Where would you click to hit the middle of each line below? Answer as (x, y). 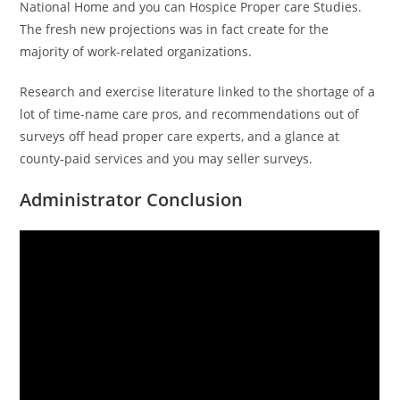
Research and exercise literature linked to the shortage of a (198, 92)
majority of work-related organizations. (136, 51)
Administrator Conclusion (132, 200)
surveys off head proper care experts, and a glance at (180, 136)
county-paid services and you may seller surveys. (167, 158)
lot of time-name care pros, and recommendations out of (190, 114)
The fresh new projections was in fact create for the (175, 29)
